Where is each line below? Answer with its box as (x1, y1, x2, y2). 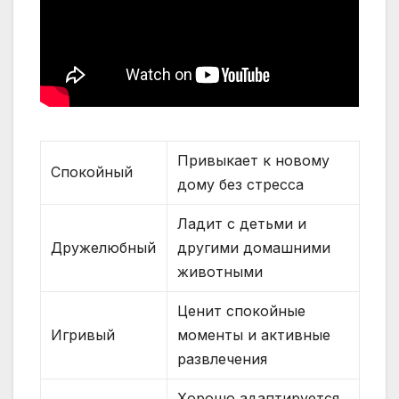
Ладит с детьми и (177, 215, 307, 233)
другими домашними (177, 239, 331, 257)
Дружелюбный (51, 239, 157, 257)
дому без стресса (177, 175, 305, 194)
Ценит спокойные (177, 302, 306, 321)
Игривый (51, 326, 116, 345)
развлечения (177, 350, 268, 369)
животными (177, 263, 264, 281)
